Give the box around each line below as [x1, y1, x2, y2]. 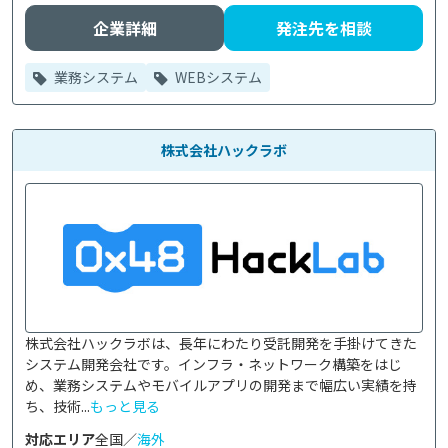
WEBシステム [172, 67, 262, 87]
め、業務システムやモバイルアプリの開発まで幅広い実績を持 [25, 375, 417, 395]
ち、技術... [25, 396, 90, 416]
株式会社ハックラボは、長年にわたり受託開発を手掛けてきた [25, 333, 417, 353]
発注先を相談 [275, 16, 372, 40]
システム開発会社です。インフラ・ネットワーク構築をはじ [25, 354, 402, 374]
